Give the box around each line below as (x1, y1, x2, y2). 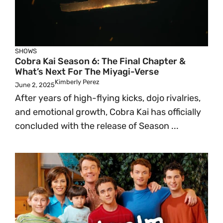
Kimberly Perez (55, 78, 100, 86)
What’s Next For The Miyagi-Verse (15, 66, 159, 77)
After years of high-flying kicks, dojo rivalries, (15, 93, 201, 104)
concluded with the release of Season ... (15, 120, 179, 131)
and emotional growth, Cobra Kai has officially (15, 107, 201, 117)
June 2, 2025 (15, 81, 55, 89)
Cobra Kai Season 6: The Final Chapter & (15, 56, 186, 67)
